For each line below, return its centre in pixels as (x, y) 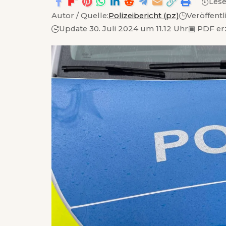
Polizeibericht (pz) (144, 16)
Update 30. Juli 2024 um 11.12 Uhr (124, 29)
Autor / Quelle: (80, 16)
